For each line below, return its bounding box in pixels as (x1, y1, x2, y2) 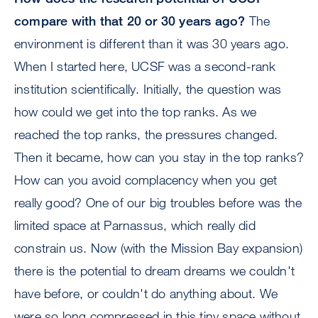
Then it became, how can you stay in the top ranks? (14, 149, 305, 165)
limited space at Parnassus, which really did (14, 217, 256, 234)
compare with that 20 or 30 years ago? (14, 13, 246, 29)
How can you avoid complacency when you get (14, 172, 278, 188)
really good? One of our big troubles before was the (14, 194, 302, 211)
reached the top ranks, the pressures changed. (14, 126, 278, 143)
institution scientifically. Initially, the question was (14, 81, 282, 97)
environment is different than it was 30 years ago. (14, 35, 290, 52)
